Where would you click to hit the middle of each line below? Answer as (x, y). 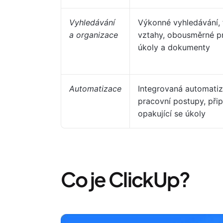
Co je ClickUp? (125, 179)
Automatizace (95, 89)
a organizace (94, 35)
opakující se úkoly (172, 113)
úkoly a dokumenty (174, 47)
